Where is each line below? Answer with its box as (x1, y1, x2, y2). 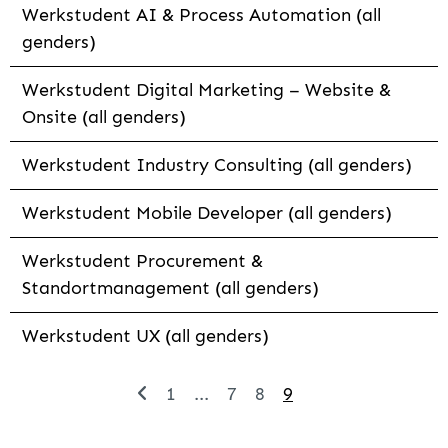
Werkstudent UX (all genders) (22, 325, 269, 348)
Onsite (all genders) (22, 106, 186, 129)
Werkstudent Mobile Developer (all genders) (22, 202, 392, 225)
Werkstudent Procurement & (22, 250, 263, 273)
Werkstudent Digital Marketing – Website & (22, 79, 391, 102)
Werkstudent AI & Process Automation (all (22, 4, 381, 27)
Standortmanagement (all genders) (22, 277, 319, 300)
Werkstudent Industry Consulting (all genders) (22, 154, 412, 177)
